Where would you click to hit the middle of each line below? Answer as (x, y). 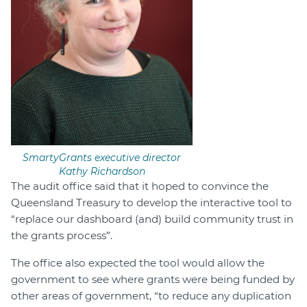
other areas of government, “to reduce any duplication (151, 296)
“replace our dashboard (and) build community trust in (152, 219)
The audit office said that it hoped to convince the (140, 186)
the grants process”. (62, 236)
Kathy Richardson (102, 172)
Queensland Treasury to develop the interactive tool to (151, 203)
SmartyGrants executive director (102, 158)
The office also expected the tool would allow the (138, 263)
